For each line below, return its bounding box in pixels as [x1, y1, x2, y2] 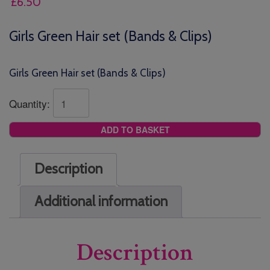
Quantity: [9, 95, 53, 111]
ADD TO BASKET [100, 123, 170, 136]
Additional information [34, 193, 168, 210]
